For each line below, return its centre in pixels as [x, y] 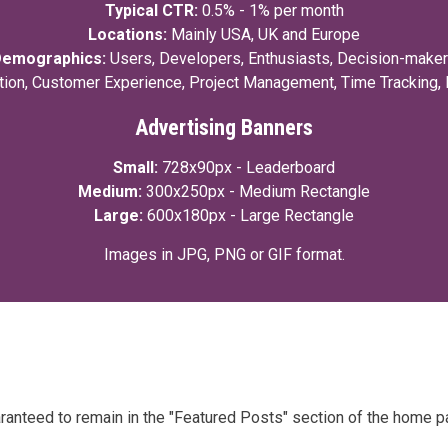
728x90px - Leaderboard [248, 167]
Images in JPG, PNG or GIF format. [224, 254]
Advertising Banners [224, 127]
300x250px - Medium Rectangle [258, 191]
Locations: [127, 34]
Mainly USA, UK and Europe [265, 34]
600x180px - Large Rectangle [250, 215]
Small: [135, 167]
